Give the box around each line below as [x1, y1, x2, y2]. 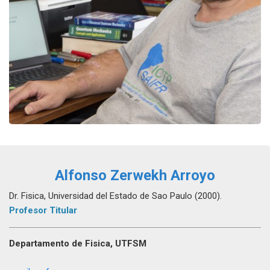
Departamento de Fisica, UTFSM [9, 238, 146, 250]
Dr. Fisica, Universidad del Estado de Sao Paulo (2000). [9, 190, 222, 202]
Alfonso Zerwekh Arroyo [55, 167, 215, 184]
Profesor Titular [9, 205, 77, 216]
